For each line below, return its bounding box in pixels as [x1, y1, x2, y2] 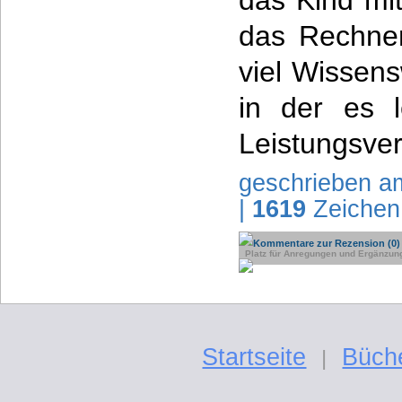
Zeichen [306, 196, 400, 223]
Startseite [202, 344, 307, 371]
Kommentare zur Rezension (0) [253, 238, 400, 249]
